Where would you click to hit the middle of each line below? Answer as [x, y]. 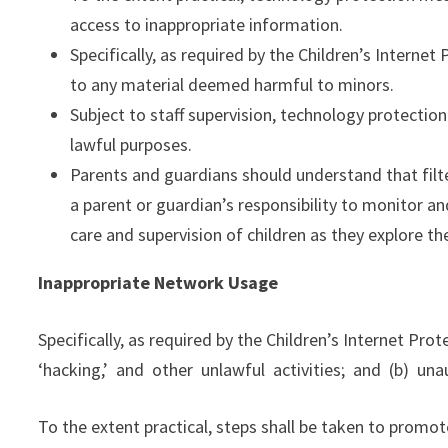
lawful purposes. [131, 144]
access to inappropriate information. [207, 24]
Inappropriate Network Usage [158, 282]
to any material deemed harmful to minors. [232, 84]
